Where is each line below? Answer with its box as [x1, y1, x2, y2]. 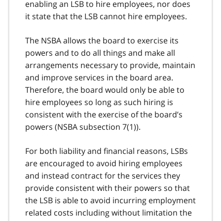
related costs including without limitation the [25, 207, 192, 218]
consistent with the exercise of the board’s [25, 109, 183, 120]
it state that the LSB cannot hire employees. [25, 10, 187, 22]
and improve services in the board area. [25, 72, 173, 83]
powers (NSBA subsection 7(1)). [25, 121, 141, 132]
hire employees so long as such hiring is [25, 96, 173, 108]
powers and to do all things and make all [25, 47, 175, 58]
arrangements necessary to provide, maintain [25, 59, 195, 71]
